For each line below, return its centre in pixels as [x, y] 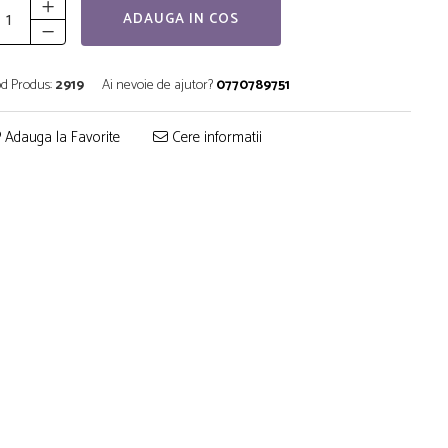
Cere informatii [215, 137]
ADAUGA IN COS [181, 19]
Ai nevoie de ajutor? [157, 85]
